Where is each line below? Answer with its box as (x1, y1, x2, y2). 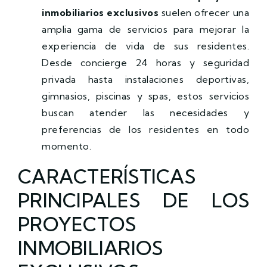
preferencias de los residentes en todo (42, 123, 249, 135)
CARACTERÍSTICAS (18, 164, 195, 188)
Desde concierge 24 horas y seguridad (42, 56, 249, 69)
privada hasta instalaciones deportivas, (42, 73, 249, 85)
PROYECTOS (18, 212, 136, 236)
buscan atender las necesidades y (42, 106, 249, 119)
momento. (42, 139, 91, 152)
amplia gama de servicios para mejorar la (42, 23, 249, 35)
